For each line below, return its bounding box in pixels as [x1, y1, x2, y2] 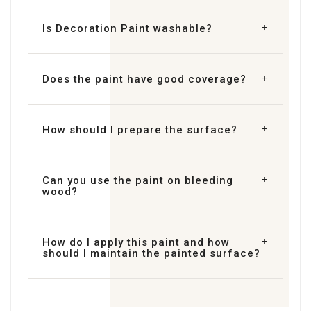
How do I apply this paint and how [42, 236, 230, 249]
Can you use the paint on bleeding [42, 174, 233, 187]
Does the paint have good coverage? [42, 73, 246, 86]
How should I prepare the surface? [42, 124, 237, 137]
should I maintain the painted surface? [42, 247, 260, 260]
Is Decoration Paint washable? [42, 22, 212, 35]
